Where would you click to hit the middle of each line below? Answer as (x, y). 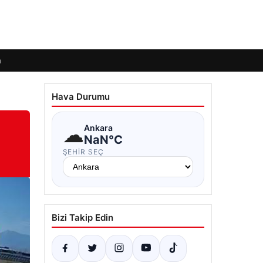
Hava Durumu (80, 97)
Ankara (98, 127)
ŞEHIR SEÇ (83, 152)
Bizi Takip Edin (82, 218)
